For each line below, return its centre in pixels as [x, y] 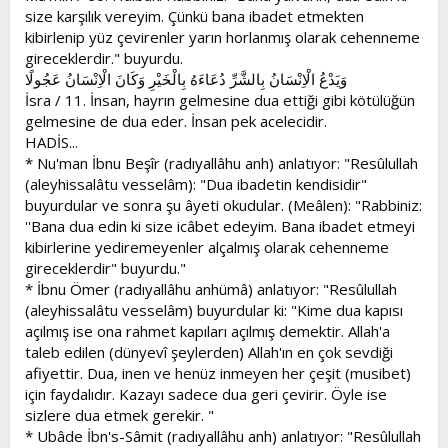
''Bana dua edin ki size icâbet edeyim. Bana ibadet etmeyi [220, 225]
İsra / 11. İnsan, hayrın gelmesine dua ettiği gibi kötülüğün [220, 99]
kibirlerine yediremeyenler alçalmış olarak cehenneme [207, 246]
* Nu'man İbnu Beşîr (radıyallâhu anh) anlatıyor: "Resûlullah [221, 162]
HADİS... [51, 141]
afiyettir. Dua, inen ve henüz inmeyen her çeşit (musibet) [218, 372]
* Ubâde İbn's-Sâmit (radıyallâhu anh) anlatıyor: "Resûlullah [223, 435]
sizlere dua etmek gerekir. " [119, 414]
